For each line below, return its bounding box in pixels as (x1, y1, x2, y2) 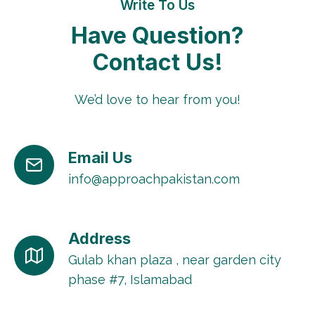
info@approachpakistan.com (68, 171, 240, 186)
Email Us (68, 148, 132, 167)
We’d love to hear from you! (75, 91, 240, 107)
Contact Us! (92, 48, 223, 76)
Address (68, 229, 131, 247)
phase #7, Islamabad (68, 271, 192, 287)
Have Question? (71, 21, 244, 49)
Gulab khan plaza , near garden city (68, 252, 281, 267)
